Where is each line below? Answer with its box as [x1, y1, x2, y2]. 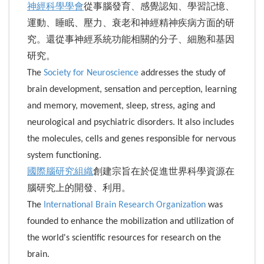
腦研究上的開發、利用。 [27, 183, 131, 193]
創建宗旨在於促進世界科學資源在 [93, 167, 235, 177]
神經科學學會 [27, 2, 84, 12]
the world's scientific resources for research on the [27, 233, 221, 243]
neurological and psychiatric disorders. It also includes [27, 117, 234, 127]
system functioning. [27, 150, 101, 160]
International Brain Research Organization [44, 200, 206, 210]
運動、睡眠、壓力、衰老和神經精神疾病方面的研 [27, 18, 235, 28]
